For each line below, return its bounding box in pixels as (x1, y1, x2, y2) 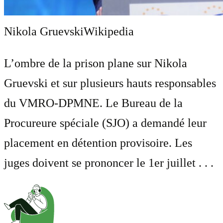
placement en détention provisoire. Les (4, 136, 192, 149)
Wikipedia (84, 24, 134, 38)
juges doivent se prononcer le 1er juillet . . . (4, 156, 214, 169)
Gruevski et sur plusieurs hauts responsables (4, 76, 216, 90)
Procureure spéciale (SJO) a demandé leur (4, 116, 207, 129)
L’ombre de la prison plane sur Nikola (4, 56, 187, 70)
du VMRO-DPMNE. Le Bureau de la (4, 96, 183, 110)
